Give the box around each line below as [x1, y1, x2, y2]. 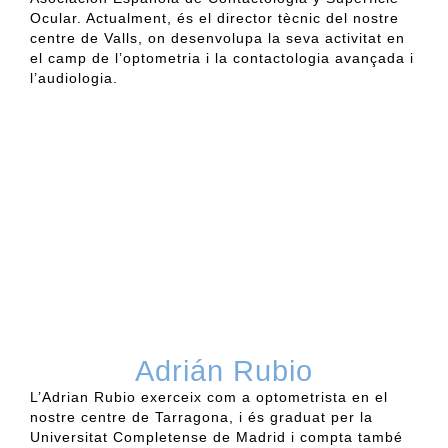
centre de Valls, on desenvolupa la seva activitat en [30, 29, 405, 46]
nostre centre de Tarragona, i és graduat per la [30, 408, 373, 425]
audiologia [38, 69, 113, 86]
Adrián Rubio [135, 354, 313, 387]
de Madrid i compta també [208, 428, 403, 445]
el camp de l [30, 49, 119, 66]
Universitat [30, 428, 113, 445]
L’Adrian [30, 388, 89, 405]
